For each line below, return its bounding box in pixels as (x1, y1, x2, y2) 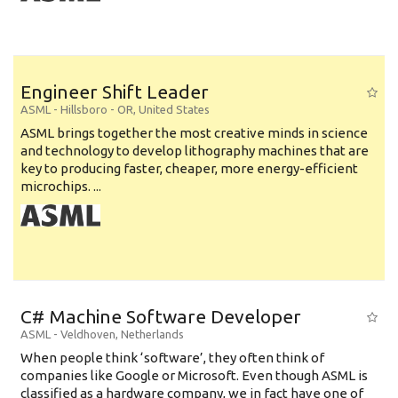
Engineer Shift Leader (20, 81, 209, 102)
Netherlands (121, 328, 184, 340)
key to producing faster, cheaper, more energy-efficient (20, 161, 358, 176)
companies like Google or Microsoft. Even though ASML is (20, 368, 368, 383)
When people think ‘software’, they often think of (20, 350, 324, 365)
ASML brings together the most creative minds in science (20, 125, 368, 140)
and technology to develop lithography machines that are (20, 143, 369, 158)
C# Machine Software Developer (20, 306, 301, 327)
